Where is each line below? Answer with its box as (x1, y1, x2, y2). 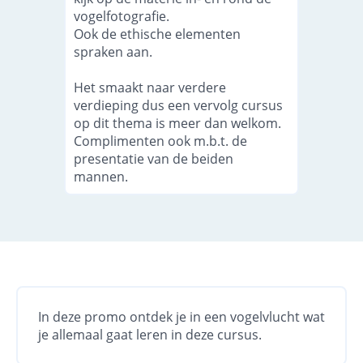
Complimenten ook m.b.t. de (74, 132, 248, 150)
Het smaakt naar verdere (74, 79, 227, 96)
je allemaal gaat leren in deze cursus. (38, 326, 262, 344)
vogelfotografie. (74, 7, 170, 25)
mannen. (74, 168, 129, 186)
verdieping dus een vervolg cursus (74, 96, 284, 114)
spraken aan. (74, 43, 153, 61)
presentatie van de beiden (74, 150, 234, 168)
